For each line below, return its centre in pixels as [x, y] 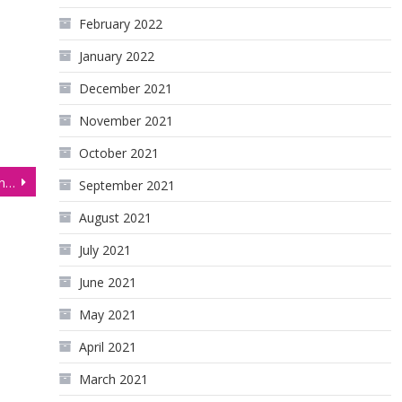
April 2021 [108, 347]
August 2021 [116, 218]
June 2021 [108, 282]
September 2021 [127, 185]
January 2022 [117, 56]
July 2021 [105, 250]
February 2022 [121, 24]
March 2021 [114, 379]
